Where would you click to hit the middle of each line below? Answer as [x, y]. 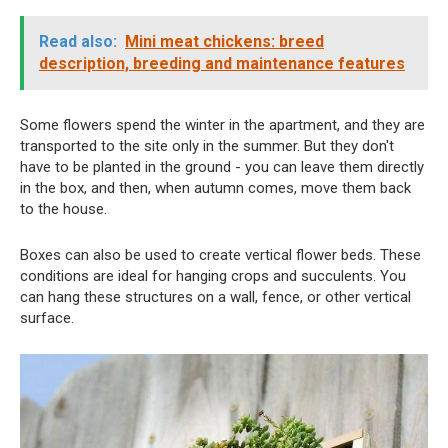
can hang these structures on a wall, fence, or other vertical [215, 297]
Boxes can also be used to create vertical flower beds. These [220, 255]
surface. [47, 318]
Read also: [78, 42]
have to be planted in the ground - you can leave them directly [222, 167]
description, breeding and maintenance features [222, 64]
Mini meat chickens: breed [224, 42]
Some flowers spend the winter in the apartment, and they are [222, 125]
